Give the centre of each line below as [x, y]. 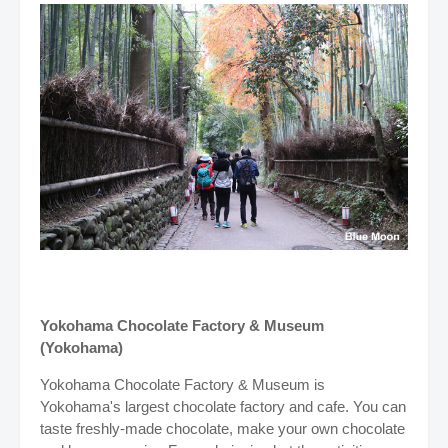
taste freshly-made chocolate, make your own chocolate [222, 428]
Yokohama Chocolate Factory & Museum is [182, 384]
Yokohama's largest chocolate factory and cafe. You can [223, 406]
